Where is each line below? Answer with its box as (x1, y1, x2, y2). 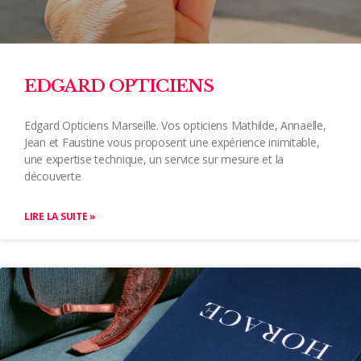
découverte (24, 168, 81, 185)
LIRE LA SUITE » (24, 210, 96, 224)
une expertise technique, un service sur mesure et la (24, 151, 284, 168)
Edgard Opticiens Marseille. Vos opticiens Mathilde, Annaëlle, (24, 118, 326, 134)
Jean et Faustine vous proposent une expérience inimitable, (24, 135, 320, 151)
